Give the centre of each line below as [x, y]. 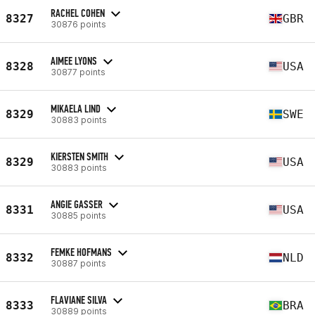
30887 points [78, 263]
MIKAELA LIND [76, 108]
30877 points [78, 72]
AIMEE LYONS [74, 60]
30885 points [78, 215]
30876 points [78, 24]
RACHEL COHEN [78, 13]
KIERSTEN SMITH [79, 156]
